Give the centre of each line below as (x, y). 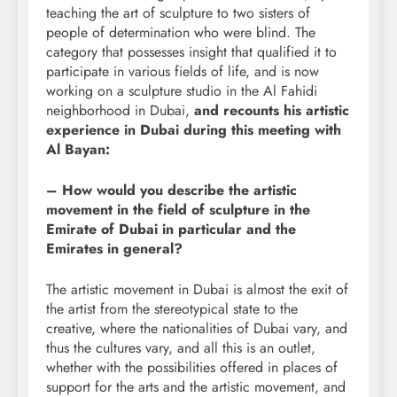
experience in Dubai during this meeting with (194, 130)
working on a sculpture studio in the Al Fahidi (182, 91)
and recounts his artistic (272, 111)
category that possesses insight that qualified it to (191, 52)
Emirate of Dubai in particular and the (171, 230)
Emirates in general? (114, 249)
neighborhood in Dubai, (120, 111)
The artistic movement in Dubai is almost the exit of (197, 290)
